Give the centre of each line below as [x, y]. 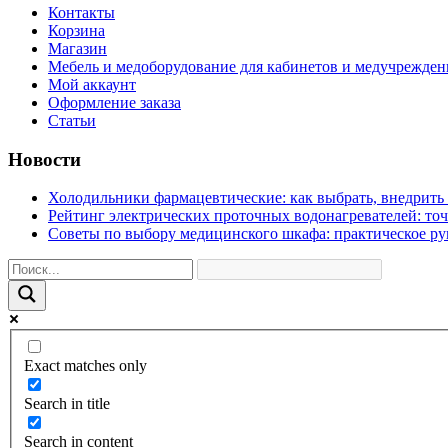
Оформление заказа [114, 102]
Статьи [72, 120]
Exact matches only [85, 366]
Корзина [76, 30]
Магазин [77, 48]
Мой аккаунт [92, 84]
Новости [44, 159]
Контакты [81, 12]
